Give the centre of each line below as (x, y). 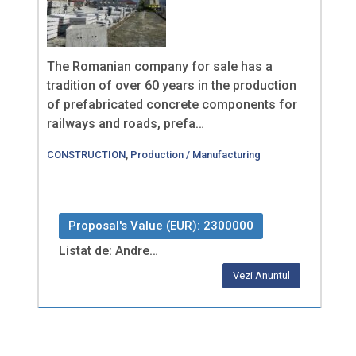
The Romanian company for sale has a (160, 67)
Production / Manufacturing (195, 154)
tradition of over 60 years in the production (172, 86)
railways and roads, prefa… (126, 124)
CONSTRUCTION (86, 154)
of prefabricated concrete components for (172, 105)
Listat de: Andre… (108, 250)
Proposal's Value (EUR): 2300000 (161, 225)
